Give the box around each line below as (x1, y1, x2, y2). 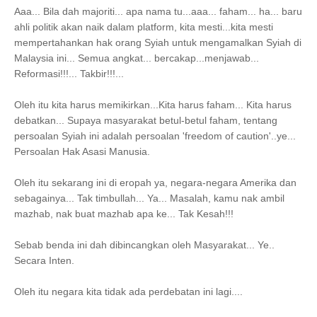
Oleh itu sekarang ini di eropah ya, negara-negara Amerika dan (14, 177, 296, 188)
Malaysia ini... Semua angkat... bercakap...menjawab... (14, 52, 259, 64)
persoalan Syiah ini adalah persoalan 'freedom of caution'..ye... (14, 130, 296, 142)
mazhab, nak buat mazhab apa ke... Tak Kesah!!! (14, 208, 234, 219)
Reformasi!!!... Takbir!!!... (14, 68, 124, 79)
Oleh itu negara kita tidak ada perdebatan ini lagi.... (14, 286, 243, 297)
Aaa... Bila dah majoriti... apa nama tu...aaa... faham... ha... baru (14, 6, 302, 17)
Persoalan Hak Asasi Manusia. (14, 146, 153, 157)
